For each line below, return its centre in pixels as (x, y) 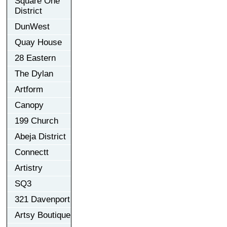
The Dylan (34, 73)
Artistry (29, 168)
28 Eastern (35, 58)
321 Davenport (42, 199)
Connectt (32, 152)
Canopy (29, 105)
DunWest (32, 26)
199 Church (36, 121)
